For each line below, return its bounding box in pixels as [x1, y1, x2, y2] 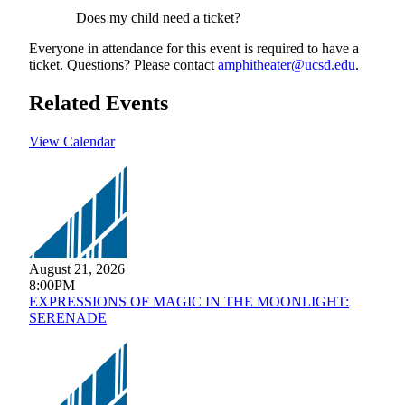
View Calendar [29, 134, 115, 150]
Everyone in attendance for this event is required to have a [29, 41, 359, 57]
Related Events [29, 91, 168, 116]
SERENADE [29, 310, 107, 326]
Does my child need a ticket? [76, 10, 241, 26]
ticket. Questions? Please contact [29, 57, 218, 73]
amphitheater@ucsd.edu [218, 57, 355, 73]
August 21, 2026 [29, 261, 125, 278]
